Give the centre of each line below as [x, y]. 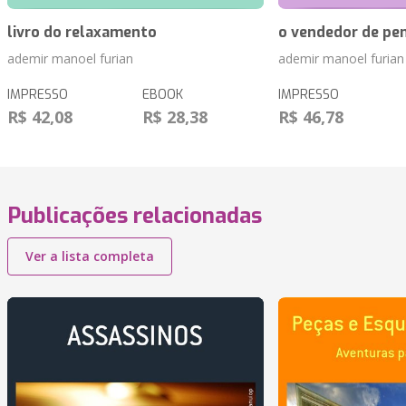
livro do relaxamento [82, 33]
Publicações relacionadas [135, 216]
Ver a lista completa [90, 256]
